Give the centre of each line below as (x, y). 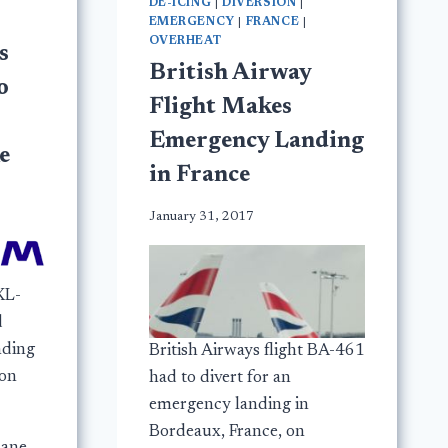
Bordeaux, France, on (226, 432)
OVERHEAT (185, 41)
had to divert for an (219, 378)
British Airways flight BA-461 (256, 351)
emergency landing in (228, 405)
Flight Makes (220, 107)
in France (199, 175)
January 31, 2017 (201, 216)
